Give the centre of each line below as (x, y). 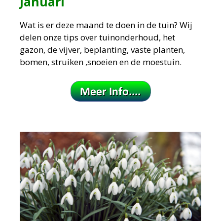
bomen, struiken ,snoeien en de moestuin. (101, 62)
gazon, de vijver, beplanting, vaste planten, (102, 50)
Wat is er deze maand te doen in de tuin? (100, 25)
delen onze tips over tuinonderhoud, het (97, 37)
